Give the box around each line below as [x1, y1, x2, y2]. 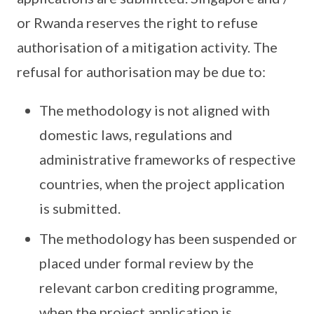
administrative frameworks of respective [39, 151, 296, 168]
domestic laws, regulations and [39, 126, 233, 143]
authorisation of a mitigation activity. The [17, 39, 278, 55]
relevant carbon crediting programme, [39, 279, 278, 296]
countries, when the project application [39, 175, 285, 192]
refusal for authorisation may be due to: [17, 63, 268, 80]
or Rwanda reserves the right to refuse [17, 14, 258, 31]
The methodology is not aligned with [39, 102, 270, 118]
